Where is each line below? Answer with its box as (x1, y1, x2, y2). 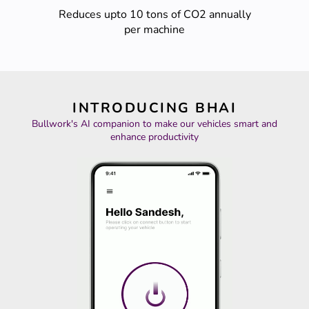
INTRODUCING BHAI (72, 98, 237, 117)
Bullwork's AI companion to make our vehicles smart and (32, 117, 277, 130)
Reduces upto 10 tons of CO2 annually (58, 6, 251, 22)
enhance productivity (110, 130, 199, 143)
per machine (124, 21, 185, 37)
